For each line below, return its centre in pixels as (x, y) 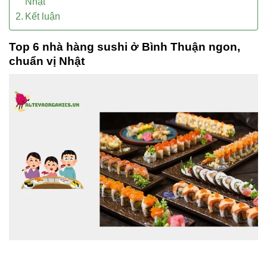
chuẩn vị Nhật (47, 61)
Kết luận (43, 16)
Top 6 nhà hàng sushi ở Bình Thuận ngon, (125, 46)
